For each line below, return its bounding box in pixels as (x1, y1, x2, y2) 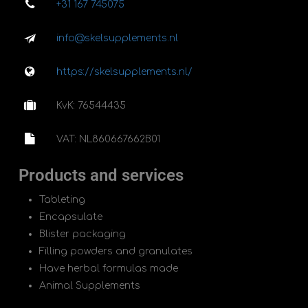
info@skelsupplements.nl (56, 32, 178, 43)
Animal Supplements (38, 280, 140, 291)
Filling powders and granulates (38, 245, 192, 256)
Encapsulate (38, 211, 102, 222)
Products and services (18, 165, 184, 185)
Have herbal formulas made (38, 263, 178, 274)
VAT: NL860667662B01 (56, 133, 160, 144)
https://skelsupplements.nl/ (56, 66, 192, 77)
